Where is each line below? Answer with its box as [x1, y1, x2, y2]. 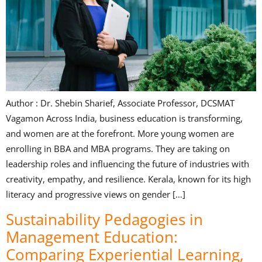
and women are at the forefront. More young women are [6, 127, 234, 140]
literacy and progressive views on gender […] [6, 188, 185, 201]
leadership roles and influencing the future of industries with [6, 158, 249, 170]
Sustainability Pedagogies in [6, 208, 203, 230]
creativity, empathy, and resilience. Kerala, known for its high [6, 173, 251, 185]
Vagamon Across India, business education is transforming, [6, 112, 243, 125]
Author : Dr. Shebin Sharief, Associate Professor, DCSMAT [6, 97, 235, 109]
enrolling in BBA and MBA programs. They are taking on [6, 143, 230, 155]
